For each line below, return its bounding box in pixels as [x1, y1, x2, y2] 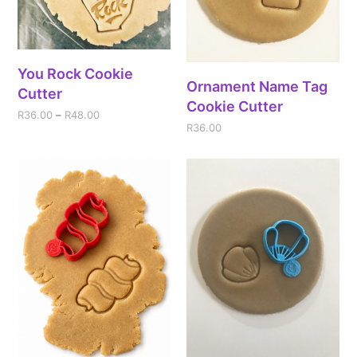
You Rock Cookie [18, 65, 134, 82]
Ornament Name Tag [186, 77, 328, 95]
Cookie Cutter [186, 97, 283, 115]
